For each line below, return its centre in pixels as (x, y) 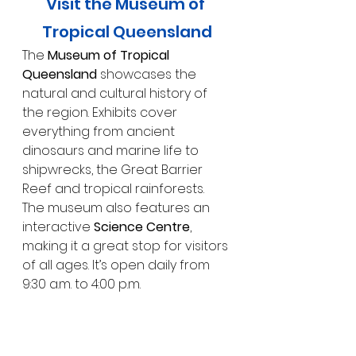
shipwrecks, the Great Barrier (114, 170)
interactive (58, 227)
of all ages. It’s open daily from (118, 265)
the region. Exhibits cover (101, 113)
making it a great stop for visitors (127, 246)
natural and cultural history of (116, 94)
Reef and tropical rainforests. (115, 189)
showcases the (148, 75)
